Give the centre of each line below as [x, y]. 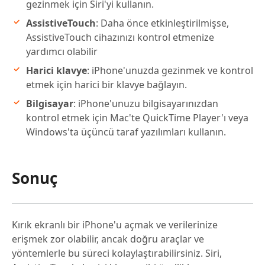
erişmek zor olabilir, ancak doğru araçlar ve [108, 239]
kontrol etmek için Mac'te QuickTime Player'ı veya [137, 118]
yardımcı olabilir [62, 52]
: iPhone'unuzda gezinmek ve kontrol [170, 71]
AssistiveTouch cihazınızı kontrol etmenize [120, 38]
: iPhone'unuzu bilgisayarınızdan [146, 104]
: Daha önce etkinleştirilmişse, [162, 23]
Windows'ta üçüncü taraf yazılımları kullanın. [126, 132]
